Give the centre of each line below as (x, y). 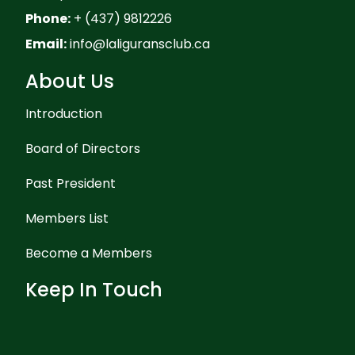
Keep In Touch (94, 290)
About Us (70, 82)
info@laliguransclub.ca (140, 44)
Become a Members (89, 254)
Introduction (64, 114)
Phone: (48, 19)
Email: (46, 44)
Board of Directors (83, 149)
